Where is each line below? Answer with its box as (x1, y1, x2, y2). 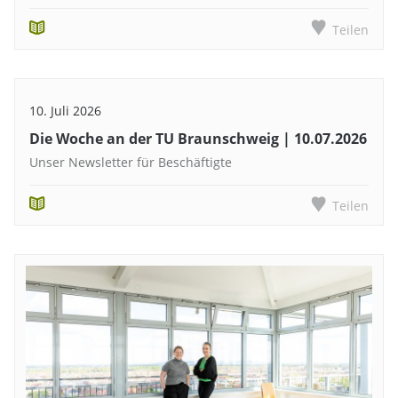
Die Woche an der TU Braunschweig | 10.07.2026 (29, 129, 367, 149)
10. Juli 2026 (29, 101, 101, 119)
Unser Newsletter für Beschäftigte (29, 154, 232, 171)
